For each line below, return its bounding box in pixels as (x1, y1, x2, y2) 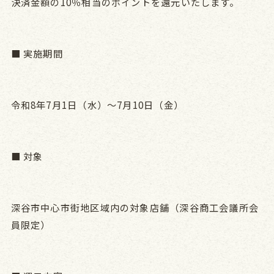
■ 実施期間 (10, 46, 63, 60)
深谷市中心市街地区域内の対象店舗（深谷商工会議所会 (10, 200, 259, 214)
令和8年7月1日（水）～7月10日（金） (10, 97, 183, 111)
